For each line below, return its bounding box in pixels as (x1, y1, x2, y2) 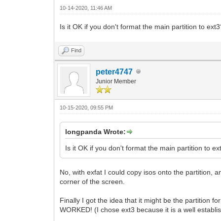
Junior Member (96, 77, 137, 85)
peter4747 (96, 67, 133, 76)
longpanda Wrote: (65, 127, 126, 136)
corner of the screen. (60, 177, 125, 185)
